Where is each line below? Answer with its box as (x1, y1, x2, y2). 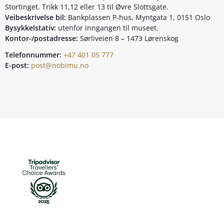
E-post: (5, 60, 29, 70)
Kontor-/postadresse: (5, 33, 78, 43)
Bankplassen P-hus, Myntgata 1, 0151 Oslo (66, 12, 210, 22)
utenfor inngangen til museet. (58, 22, 158, 32)
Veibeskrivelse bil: (5, 12, 66, 22)
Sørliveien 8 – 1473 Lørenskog (78, 33, 178, 43)
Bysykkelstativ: (5, 22, 58, 32)
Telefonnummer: (5, 49, 61, 59)
